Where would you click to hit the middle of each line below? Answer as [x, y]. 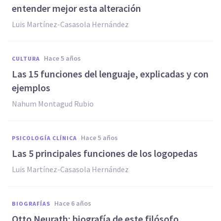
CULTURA [26, 58]
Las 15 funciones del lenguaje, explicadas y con [110, 74]
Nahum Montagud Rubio [53, 104]
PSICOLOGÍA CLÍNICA [44, 138]
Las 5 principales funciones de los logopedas [105, 153]
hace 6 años [75, 203]
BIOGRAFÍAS [31, 203]
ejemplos [31, 88]
